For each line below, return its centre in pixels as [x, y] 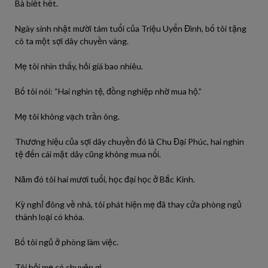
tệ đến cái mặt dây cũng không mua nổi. [88, 154]
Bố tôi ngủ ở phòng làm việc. [67, 242]
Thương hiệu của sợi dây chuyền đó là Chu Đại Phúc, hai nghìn [130, 141]
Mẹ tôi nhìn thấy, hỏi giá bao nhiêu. [79, 66]
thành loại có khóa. [50, 217]
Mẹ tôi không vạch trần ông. [67, 116]
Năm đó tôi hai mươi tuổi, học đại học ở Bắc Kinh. [105, 179]
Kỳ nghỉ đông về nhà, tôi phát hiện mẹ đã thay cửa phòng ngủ [128, 204]
